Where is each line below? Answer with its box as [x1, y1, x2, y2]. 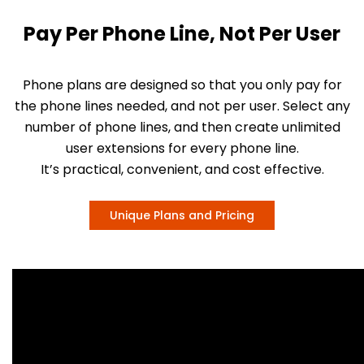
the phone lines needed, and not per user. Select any [14, 96, 350, 115]
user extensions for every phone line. [65, 138, 299, 158]
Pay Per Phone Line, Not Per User [24, 19, 340, 47]
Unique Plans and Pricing [110, 206, 254, 223]
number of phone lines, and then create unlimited [24, 117, 340, 136]
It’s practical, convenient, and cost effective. [40, 159, 324, 179]
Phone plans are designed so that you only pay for [22, 75, 342, 94]
